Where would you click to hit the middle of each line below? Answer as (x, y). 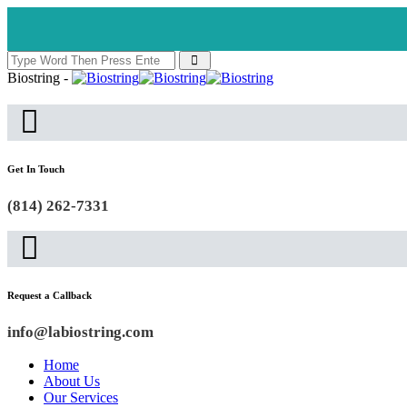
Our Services (81, 397)
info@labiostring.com (80, 332)
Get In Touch (36, 169)
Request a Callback (50, 295)
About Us (72, 381)
